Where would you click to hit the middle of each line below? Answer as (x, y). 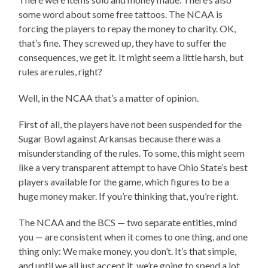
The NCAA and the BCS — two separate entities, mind (128, 222)
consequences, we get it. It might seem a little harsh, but (131, 57)
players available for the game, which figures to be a (124, 181)
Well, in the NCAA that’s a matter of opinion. (109, 98)
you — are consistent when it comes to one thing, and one (133, 236)
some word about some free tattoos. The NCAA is (121, 14)
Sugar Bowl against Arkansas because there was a (120, 138)
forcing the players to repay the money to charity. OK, (127, 28)
